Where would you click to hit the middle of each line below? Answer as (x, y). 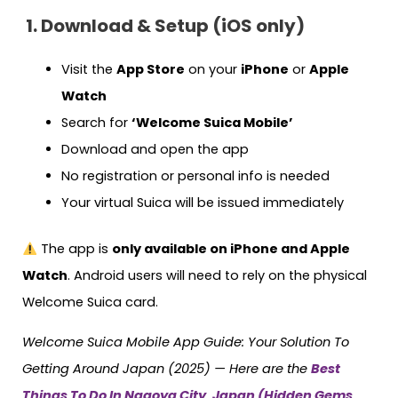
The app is (74, 249)
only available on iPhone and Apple (231, 249)
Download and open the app (155, 150)
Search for (96, 123)
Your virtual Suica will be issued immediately (202, 203)
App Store (150, 70)
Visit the (88, 70)
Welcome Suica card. (90, 302)
